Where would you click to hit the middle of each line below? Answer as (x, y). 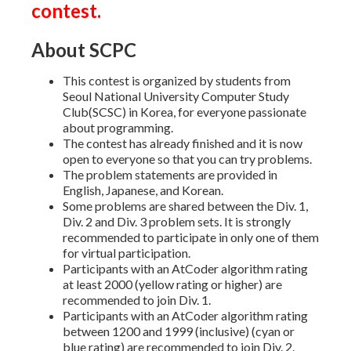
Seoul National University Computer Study (176, 96)
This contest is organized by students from (177, 81)
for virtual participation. (127, 253)
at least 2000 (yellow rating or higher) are (172, 284)
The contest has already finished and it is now (183, 143)
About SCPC (84, 50)
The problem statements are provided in (170, 175)
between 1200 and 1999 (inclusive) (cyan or (179, 331)
